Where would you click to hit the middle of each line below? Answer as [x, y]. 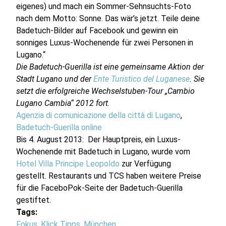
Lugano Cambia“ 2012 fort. [63, 103]
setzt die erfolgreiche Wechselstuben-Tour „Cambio [106, 91]
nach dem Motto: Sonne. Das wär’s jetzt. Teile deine [108, 19]
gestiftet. [34, 200]
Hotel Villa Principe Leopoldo [68, 164]
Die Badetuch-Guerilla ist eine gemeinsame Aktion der [110, 67]
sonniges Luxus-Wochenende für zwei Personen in [105, 43]
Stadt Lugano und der [55, 79]
